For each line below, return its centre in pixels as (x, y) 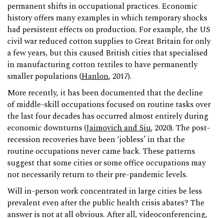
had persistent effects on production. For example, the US (109, 30)
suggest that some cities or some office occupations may (107, 163)
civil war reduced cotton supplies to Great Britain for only (109, 42)
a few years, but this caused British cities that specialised (108, 54)
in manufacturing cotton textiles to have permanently (102, 65)
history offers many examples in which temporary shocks (107, 18)
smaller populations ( (44, 77)
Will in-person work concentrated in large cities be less (105, 192)
